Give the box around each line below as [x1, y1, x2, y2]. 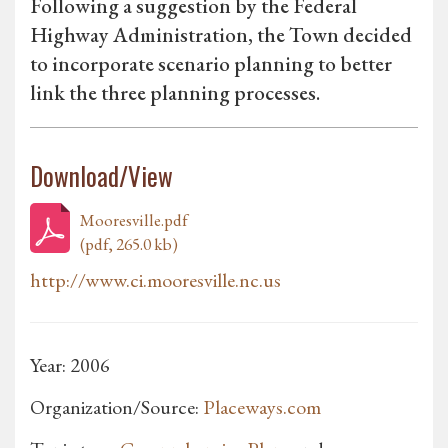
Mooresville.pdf [80, 209, 188, 232]
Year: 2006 [30, 352, 110, 379]
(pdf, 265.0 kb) [80, 233, 178, 256]
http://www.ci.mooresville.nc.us [30, 267, 281, 294]
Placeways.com [203, 394, 321, 421]
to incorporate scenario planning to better [30, 50, 392, 78]
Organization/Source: [30, 394, 203, 421]
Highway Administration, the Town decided [30, 21, 412, 49]
